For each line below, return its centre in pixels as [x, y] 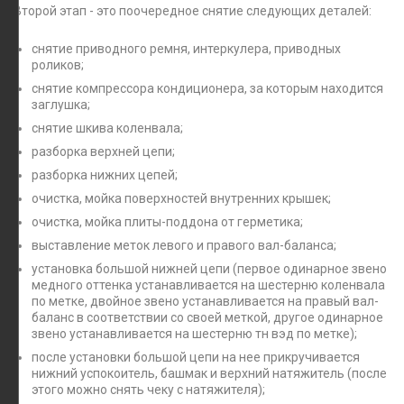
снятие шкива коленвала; [107, 128]
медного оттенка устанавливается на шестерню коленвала [208, 285]
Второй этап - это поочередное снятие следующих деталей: [193, 10]
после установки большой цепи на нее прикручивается [196, 357]
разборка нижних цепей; [105, 174]
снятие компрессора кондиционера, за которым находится [207, 88]
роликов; [58, 64]
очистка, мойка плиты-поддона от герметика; [167, 221]
